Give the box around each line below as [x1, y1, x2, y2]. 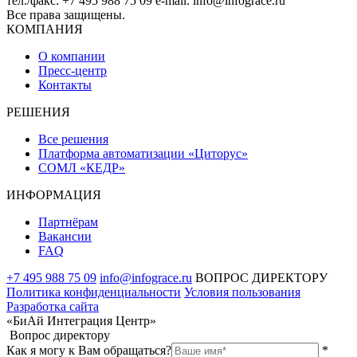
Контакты [38, 77, 92, 92]
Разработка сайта [6, 299, 99, 313]
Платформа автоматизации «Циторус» [38, 146, 248, 160]
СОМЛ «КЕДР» [38, 160, 125, 175]
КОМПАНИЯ [6, 22, 83, 36]
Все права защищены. [6, 7, 125, 22]
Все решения [38, 131, 108, 146]
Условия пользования [184, 284, 300, 299]
